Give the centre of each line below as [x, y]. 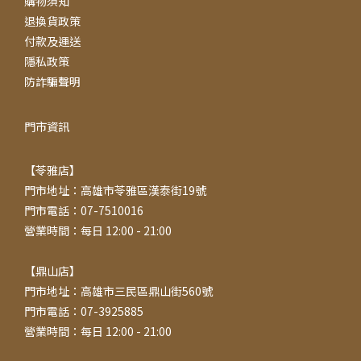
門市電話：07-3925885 [84, 311]
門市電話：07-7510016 [84, 210]
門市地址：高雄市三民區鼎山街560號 [118, 290]
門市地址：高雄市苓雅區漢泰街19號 [115, 190]
